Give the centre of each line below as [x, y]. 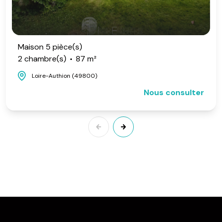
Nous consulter [174, 93]
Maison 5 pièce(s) [50, 47]
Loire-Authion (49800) [64, 76]
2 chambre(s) [42, 59]
